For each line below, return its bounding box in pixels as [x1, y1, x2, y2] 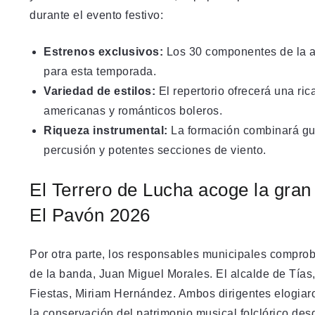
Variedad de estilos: [44, 84, 155, 97]
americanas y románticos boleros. [44, 104, 222, 117]
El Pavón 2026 [30, 204, 150, 226]
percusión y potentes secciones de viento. [44, 143, 266, 156]
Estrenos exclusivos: [44, 45, 163, 58]
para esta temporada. [44, 65, 156, 77]
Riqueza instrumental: [44, 124, 168, 136]
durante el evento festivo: [30, 8, 163, 21]
